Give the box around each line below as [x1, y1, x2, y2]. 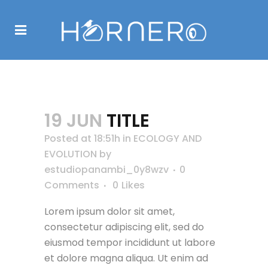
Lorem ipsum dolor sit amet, [44, 205, 175, 218]
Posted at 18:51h [44, 132, 120, 145]
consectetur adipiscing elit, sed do [44, 220, 204, 234]
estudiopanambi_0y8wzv [44, 163, 169, 176]
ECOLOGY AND [133, 132, 202, 145]
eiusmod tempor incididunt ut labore [44, 236, 215, 249]
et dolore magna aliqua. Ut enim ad [44, 251, 208, 265]
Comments [44, 178, 99, 192]
